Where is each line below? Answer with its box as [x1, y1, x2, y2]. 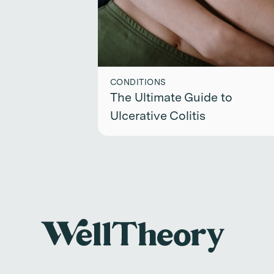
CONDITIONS [110, 78, 166, 87]
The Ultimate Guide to [110, 92, 232, 105]
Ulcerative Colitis [110, 111, 206, 123]
